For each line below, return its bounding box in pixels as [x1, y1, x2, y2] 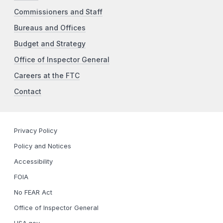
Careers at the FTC [14, 72, 80, 80]
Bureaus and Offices [14, 24, 86, 32]
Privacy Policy [14, 127, 57, 135]
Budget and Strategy [14, 40, 86, 48]
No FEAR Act [14, 189, 52, 197]
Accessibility [14, 158, 53, 166]
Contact [14, 88, 41, 96]
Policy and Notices [14, 142, 71, 150]
